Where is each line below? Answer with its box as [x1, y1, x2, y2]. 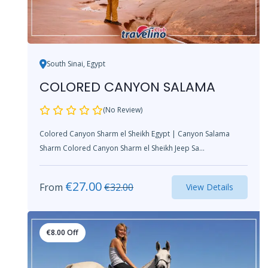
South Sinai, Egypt [47, 58, 105, 69]
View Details [186, 181, 233, 193]
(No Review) [103, 104, 142, 115]
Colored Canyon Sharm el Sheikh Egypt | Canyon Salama [39, 128, 230, 139]
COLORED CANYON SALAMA [39, 77, 215, 96]
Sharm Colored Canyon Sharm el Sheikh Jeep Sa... [63, 142, 205, 153]
